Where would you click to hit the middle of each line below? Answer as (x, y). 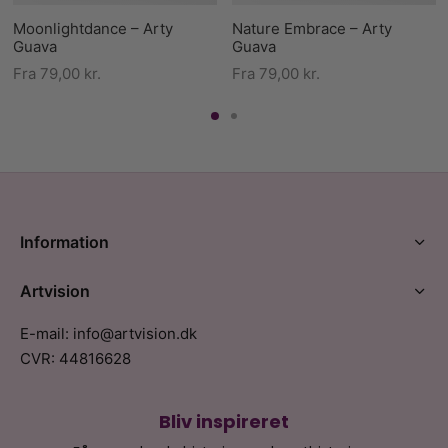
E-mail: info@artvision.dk (108, 333)
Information (64, 242)
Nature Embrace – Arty (311, 29)
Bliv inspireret (224, 421)
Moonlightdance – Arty (92, 29)
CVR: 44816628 (75, 358)
